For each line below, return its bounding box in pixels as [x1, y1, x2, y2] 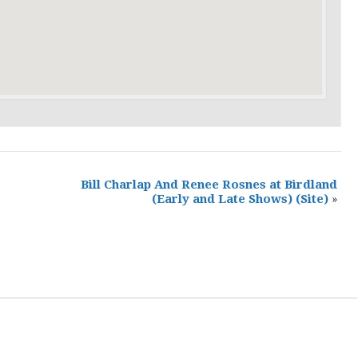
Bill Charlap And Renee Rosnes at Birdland [80, 177, 337, 193]
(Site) [295, 192, 328, 207]
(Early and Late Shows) [151, 192, 296, 207]
